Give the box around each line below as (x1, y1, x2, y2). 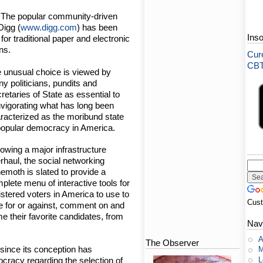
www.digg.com (21, 22, 77, 33)
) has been (77, 22, 118, 33)
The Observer (146, 238, 200, 248)
